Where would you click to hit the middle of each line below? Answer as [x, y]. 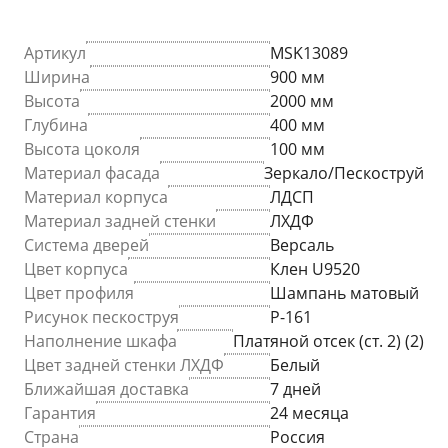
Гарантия [60, 413]
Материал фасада [92, 173]
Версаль [302, 245]
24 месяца [309, 413]
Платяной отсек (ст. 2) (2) [328, 341]
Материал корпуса [96, 197]
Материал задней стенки [120, 221]
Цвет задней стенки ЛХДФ [124, 365]
